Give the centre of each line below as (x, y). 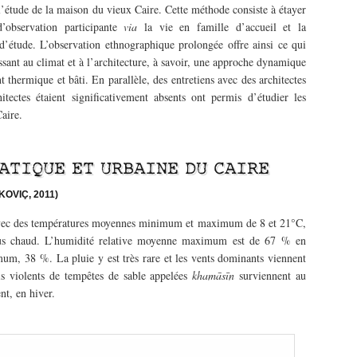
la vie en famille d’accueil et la (226, 27)
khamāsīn (216, 276)
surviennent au (273, 276)
